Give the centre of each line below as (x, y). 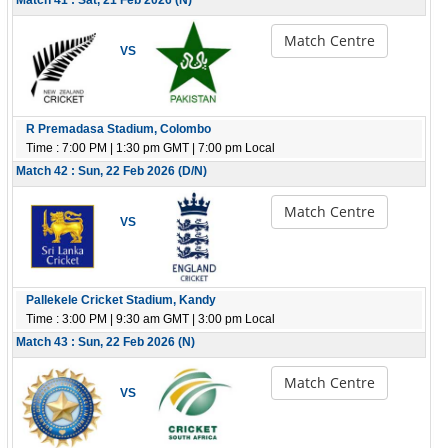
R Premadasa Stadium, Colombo (118, 129)
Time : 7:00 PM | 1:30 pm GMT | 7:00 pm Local (150, 148)
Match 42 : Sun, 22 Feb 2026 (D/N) (111, 171)
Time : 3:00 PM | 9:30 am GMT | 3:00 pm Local (150, 319)
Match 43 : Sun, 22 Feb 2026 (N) (105, 342)
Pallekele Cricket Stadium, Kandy (121, 300)
